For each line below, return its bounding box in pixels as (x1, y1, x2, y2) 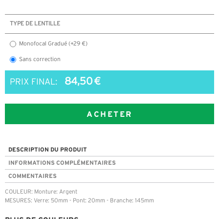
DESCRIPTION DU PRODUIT (8, 146, 87, 153)
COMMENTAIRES (8, 173, 57, 179)
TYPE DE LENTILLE (10, 21, 60, 27)
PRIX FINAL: (10, 78, 57, 87)
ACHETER (87, 109, 132, 119)
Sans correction (19, 57, 61, 63)
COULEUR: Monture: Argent (5, 189, 77, 195)
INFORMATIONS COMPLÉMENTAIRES (8, 159, 116, 166)
